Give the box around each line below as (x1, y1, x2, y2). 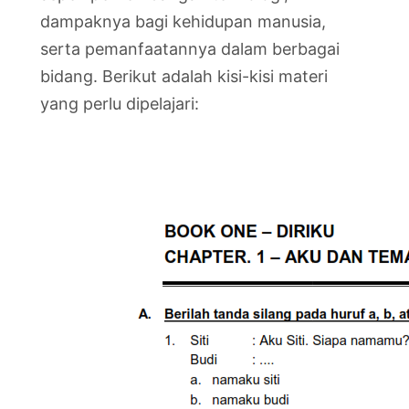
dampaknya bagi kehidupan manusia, (40, 12, 326, 31)
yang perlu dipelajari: (40, 94, 199, 113)
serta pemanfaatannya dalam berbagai (40, 39, 340, 58)
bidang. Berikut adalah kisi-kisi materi (40, 67, 328, 86)
